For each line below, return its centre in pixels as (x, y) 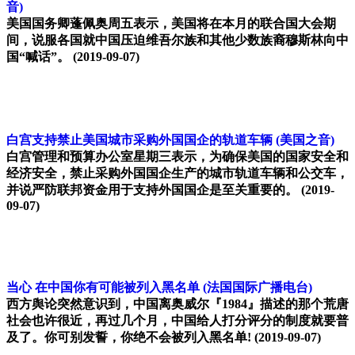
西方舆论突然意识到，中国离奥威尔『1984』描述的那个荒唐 (177, 304)
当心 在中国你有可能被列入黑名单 (103, 288)
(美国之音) (305, 140)
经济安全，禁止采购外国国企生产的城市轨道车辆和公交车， (177, 174)
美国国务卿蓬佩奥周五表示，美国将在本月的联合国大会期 (171, 24)
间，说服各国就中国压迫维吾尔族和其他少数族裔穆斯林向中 (177, 40)
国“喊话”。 (38, 57)
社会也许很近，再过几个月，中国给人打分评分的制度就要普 (177, 321)
